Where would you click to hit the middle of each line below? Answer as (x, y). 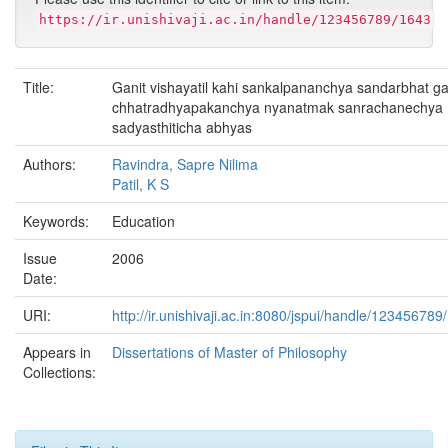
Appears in (57, 352)
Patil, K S (140, 184)
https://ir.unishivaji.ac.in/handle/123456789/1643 (235, 19)
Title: (40, 87)
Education (143, 221)
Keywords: (58, 221)
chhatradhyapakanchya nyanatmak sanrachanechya (277, 107)
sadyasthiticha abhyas (182, 127)
